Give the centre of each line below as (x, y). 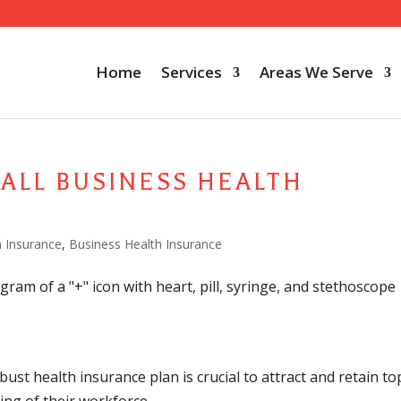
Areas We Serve (316, 72)
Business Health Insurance (146, 244)
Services (192, 72)
